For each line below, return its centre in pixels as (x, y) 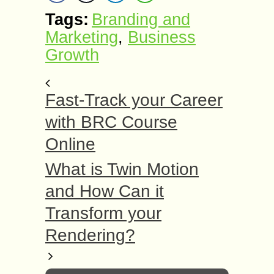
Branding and (141, 20)
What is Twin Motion (122, 169)
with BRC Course (111, 122)
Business (162, 37)
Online (70, 144)
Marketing (82, 37)
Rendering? (90, 235)
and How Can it (105, 191)
